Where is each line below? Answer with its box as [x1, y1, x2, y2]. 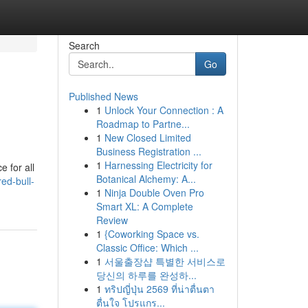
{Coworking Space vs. [104, 227, 199, 241]
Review [96, 213, 128, 227]
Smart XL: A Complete [96, 199, 193, 213]
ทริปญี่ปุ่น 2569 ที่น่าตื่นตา [104, 282, 214, 296]
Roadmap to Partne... [96, 117, 190, 131]
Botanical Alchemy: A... [96, 172, 196, 186]
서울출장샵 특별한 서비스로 [104, 254, 225, 268]
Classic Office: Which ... [96, 241, 199, 254]
